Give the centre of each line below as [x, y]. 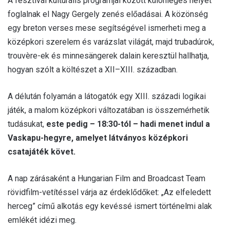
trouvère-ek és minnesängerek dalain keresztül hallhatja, [108, 55]
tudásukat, [26, 124]
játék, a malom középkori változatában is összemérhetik [109, 110]
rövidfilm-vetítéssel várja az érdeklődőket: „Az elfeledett [109, 192]
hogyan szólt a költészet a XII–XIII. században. [93, 69]
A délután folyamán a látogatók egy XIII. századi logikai [107, 96]
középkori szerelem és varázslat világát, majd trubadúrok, [111, 42]
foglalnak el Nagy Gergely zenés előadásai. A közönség [108, 14]
